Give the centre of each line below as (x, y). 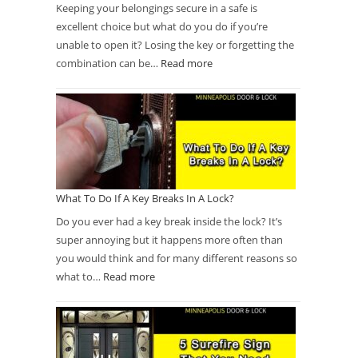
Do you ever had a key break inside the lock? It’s (169, 221)
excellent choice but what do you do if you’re (162, 26)
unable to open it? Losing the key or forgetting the (175, 44)
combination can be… (108, 63)
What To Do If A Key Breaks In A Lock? (145, 198)
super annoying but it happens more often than (169, 240)
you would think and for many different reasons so (177, 258)
